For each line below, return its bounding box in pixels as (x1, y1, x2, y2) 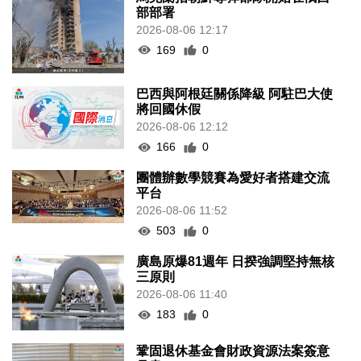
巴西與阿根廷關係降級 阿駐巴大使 (136, 87, 334, 102)
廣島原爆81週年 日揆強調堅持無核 (136, 255, 335, 269)
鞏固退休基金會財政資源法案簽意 (136, 344, 330, 359)
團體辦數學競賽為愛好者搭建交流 (136, 171, 330, 185)
